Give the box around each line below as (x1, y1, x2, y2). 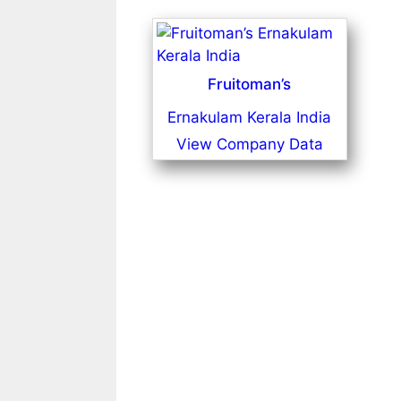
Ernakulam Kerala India (167, 107, 332, 126)
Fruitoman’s (208, 74, 292, 93)
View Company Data (175, 135, 323, 154)
